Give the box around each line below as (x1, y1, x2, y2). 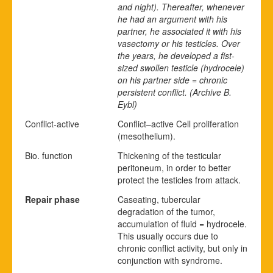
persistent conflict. (118, 85, 190, 98)
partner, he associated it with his (118, 24, 241, 37)
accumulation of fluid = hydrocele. (118, 217, 247, 230)
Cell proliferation (174, 117, 239, 130)
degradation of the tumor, (118, 205, 215, 218)
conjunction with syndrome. (118, 253, 222, 266)
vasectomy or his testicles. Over (118, 37, 240, 49)
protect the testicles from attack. (118, 173, 241, 186)
